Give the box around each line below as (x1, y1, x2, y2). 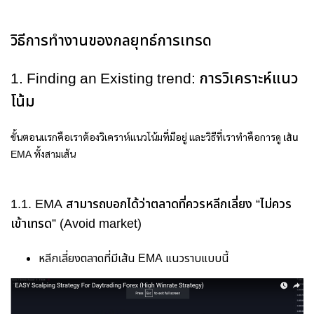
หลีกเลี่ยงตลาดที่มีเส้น (39, 251, 138, 268)
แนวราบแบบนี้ (163, 251, 229, 268)
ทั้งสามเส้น (32, 147, 76, 161)
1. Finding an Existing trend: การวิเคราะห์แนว (11, 69, 298, 90)
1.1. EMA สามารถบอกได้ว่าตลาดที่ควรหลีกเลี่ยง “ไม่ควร (11, 196, 292, 214)
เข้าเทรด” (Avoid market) (11, 215, 142, 234)
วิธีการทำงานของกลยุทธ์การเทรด (11, 31, 212, 53)
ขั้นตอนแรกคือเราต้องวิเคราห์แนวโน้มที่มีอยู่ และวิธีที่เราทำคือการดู (11, 130, 283, 144)
